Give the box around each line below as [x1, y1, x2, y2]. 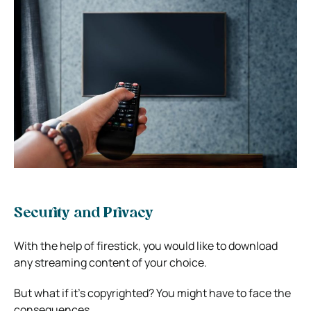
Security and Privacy [14, 206, 153, 221]
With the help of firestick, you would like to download [14, 237, 278, 253]
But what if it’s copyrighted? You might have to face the [14, 285, 291, 301]
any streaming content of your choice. [14, 254, 207, 270]
